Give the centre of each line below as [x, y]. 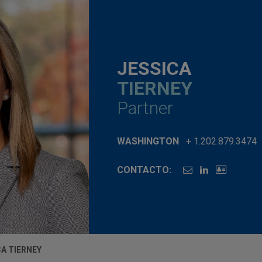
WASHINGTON [148, 141]
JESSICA [154, 68]
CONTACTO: [144, 170]
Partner [145, 108]
